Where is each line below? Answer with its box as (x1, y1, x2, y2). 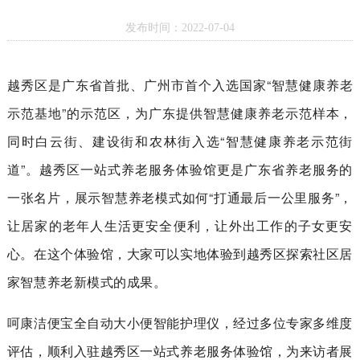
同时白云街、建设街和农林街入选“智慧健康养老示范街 (6, 132, 354, 151)
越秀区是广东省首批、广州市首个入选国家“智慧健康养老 (6, 76, 354, 95)
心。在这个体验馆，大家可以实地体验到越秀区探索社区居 (6, 244, 354, 264)
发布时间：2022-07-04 (125, 21, 235, 34)
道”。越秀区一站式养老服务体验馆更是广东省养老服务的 (6, 160, 354, 179)
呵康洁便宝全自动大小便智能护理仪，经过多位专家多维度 (6, 313, 354, 333)
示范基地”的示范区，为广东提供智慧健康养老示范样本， (6, 104, 354, 123)
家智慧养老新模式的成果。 (6, 272, 167, 292)
